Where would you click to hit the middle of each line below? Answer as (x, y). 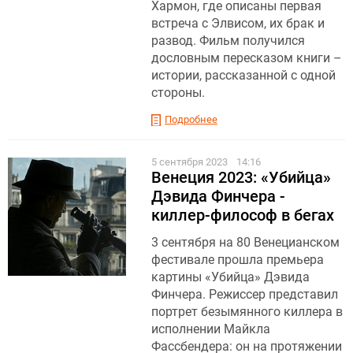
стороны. (178, 92)
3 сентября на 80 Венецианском (245, 242)
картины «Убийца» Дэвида (230, 277)
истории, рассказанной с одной (243, 75)
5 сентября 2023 (191, 162)
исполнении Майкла (211, 329)
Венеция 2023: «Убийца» (241, 177)
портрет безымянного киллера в (247, 311)
